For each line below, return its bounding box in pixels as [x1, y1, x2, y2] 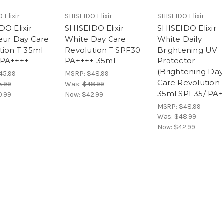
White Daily [157, 34, 202, 44]
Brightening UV [157, 45, 217, 55]
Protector [157, 56, 195, 66]
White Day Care [65, 34, 126, 44]
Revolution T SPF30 [65, 45, 141, 55]
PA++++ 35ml [65, 56, 115, 66]
